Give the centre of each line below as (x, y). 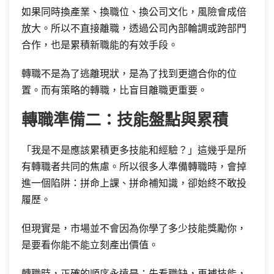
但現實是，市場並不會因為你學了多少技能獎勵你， (134, 228)
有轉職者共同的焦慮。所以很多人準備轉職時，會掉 (134, 167)
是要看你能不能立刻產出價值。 (90, 245)
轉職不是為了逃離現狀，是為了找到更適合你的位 (129, 74)
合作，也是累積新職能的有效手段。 (100, 45)
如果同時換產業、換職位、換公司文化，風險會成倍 (134, 12)
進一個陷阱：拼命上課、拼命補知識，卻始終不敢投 (134, 183)
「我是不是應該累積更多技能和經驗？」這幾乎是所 (134, 150)
